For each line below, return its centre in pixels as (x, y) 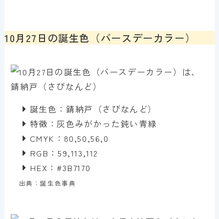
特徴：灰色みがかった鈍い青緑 (93, 123)
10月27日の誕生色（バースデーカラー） (100, 37)
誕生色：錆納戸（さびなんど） (93, 109)
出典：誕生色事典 (47, 183)
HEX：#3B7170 (60, 167)
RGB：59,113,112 (64, 153)
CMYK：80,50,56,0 (69, 138)
